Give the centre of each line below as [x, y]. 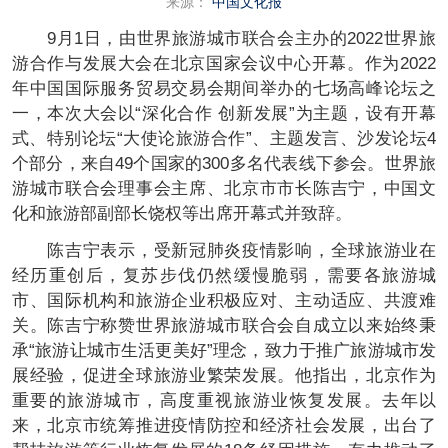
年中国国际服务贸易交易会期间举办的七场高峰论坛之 [224, 89]
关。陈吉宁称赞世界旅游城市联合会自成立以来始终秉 [224, 326]
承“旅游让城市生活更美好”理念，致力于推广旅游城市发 [224, 351]
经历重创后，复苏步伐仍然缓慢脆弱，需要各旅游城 [224, 276]
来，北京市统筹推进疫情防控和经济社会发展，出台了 [224, 426]
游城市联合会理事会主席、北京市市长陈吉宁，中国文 [224, 189]
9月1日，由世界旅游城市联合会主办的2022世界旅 [224, 39]
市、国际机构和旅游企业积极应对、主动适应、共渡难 [224, 301]
